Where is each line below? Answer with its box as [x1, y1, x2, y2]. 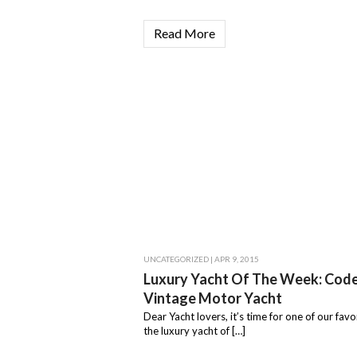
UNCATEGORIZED [143, 254, 209, 265]
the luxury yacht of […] [143, 324, 245, 338]
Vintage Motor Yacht [143, 289, 282, 308]
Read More [154, 25, 215, 41]
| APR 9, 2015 [209, 254, 259, 265]
